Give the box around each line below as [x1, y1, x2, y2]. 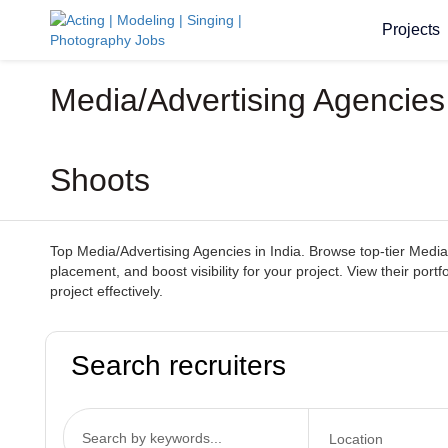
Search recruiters [71, 350, 286, 381]
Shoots [50, 162, 150, 198]
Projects [381, 21, 440, 38]
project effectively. [50, 283, 163, 299]
